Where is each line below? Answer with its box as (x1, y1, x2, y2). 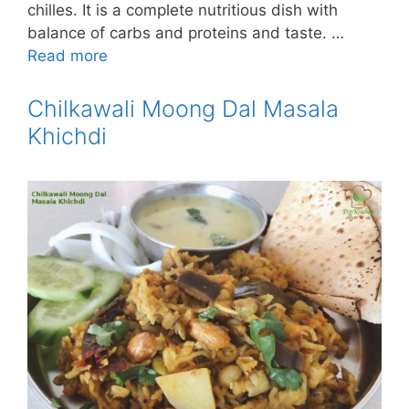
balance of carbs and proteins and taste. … (27, 23, 344, 42)
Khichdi (27, 121, 107, 150)
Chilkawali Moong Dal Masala (27, 94, 339, 122)
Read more (27, 46, 108, 65)
